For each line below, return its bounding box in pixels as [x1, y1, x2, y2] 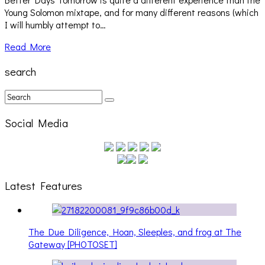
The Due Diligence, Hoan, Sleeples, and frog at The [28, 225, 241, 238]
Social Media [5, 115, 68, 131]
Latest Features [5, 177, 82, 193]
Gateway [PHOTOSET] [28, 238, 117, 251]
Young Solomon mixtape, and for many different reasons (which [5, 6, 258, 19]
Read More [5, 40, 51, 53]
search [5, 63, 36, 79]
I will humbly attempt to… [5, 18, 106, 31]
